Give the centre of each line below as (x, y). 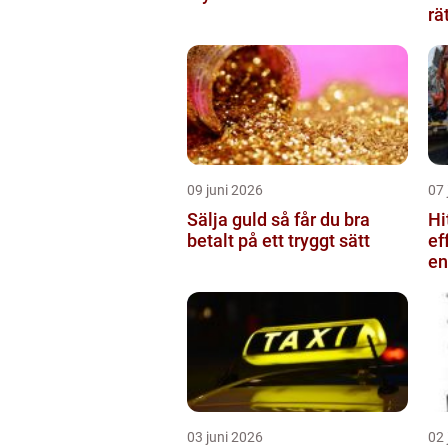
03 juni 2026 (225, 436)
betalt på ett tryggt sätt (278, 240)
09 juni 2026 (225, 189)
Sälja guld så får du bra (229, 219)
